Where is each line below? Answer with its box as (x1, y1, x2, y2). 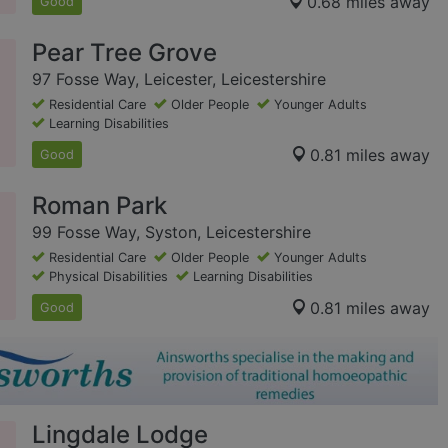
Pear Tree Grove (32, 38, 217, 68)
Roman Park (32, 191, 167, 221)
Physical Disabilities (49, 269, 168, 285)
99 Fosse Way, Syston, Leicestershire (32, 222, 311, 243)
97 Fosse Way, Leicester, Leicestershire (32, 69, 326, 90)
